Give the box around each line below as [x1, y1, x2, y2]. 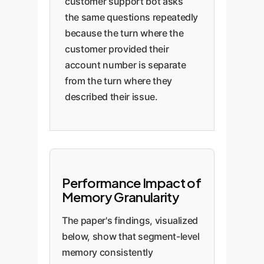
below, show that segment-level [62, 230, 200, 242]
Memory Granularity [62, 189, 180, 205]
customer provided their [65, 43, 169, 55]
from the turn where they [65, 75, 172, 87]
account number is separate [65, 59, 186, 71]
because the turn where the [65, 27, 184, 39]
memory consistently [62, 246, 153, 258]
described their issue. [65, 91, 158, 103]
